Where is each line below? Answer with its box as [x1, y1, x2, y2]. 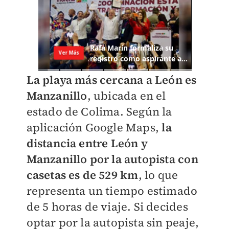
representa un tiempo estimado [26, 183, 198, 199]
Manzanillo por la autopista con [26, 151, 198, 167]
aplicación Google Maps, [26, 120, 159, 135]
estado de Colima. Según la [26, 104, 172, 120]
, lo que [138, 167, 178, 183]
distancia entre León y [26, 135, 148, 151]
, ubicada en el [87, 88, 166, 104]
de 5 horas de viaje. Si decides [26, 199, 188, 215]
